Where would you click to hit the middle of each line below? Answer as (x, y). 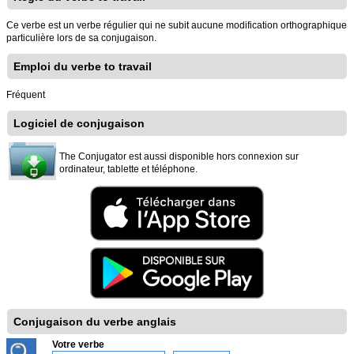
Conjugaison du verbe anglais (95, 322)
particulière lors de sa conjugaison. (81, 38)
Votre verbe (78, 345)
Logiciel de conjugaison (79, 123)
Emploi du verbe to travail (83, 66)
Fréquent (26, 95)
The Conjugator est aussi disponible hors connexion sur (179, 156)
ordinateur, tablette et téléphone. (128, 169)
